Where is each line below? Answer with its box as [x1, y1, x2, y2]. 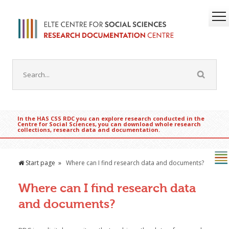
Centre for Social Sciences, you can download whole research [17, 120, 201, 128]
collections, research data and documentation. [17, 126, 160, 134]
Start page [24, 158, 55, 168]
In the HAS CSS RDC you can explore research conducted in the [17, 114, 204, 123]
